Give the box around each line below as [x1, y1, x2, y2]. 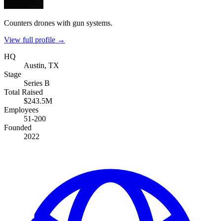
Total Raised [4, 87, 43, 96]
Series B [24, 78, 50, 87]
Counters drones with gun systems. [4, 18, 112, 27]
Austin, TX [24, 61, 59, 70]
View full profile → [4, 35, 65, 44]
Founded [4, 123, 32, 132]
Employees [4, 105, 38, 114]
